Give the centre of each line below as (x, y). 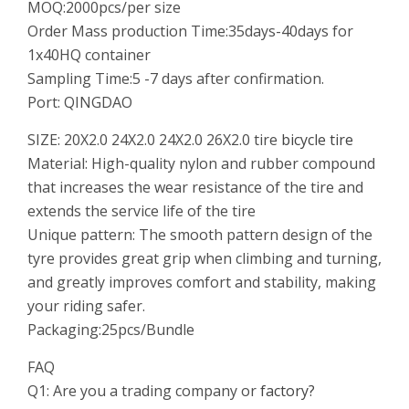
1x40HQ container (89, 55)
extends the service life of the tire (142, 211)
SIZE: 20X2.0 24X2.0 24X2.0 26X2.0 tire (152, 140)
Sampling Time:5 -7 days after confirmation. (176, 79)
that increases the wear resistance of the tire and (195, 187)
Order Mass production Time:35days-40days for (190, 31)
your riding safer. (86, 306)
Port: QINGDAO (80, 102)
